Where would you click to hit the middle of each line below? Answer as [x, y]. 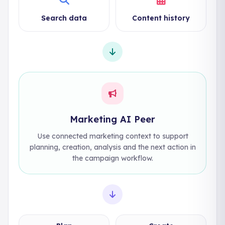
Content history [161, 18]
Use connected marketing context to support [113, 136]
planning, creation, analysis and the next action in [113, 147]
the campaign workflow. [113, 158]
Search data [64, 18]
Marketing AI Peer [113, 119]
